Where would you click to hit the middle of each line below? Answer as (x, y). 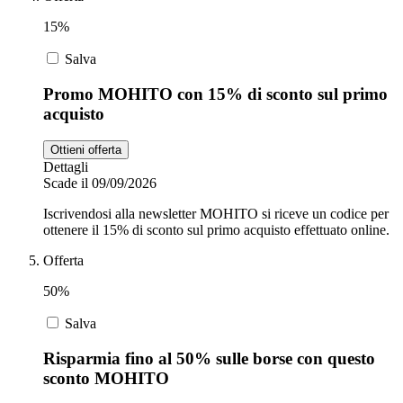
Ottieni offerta (86, 150)
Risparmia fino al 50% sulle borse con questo (209, 359)
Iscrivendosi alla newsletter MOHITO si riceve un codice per (216, 214)
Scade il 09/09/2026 (100, 184)
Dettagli (66, 167)
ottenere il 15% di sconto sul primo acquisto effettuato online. (216, 230)
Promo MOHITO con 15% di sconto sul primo (215, 94)
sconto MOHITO (106, 379)
